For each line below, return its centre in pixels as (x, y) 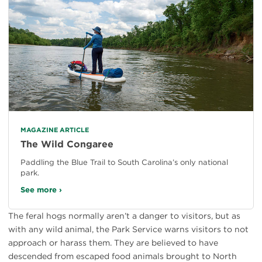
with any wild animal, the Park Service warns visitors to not (128, 229)
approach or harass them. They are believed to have (113, 242)
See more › (41, 189)
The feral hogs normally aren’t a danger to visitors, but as (124, 216)
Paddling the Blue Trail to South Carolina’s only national (124, 162)
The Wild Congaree (67, 144)
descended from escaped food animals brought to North (123, 256)
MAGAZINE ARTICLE (55, 130)
